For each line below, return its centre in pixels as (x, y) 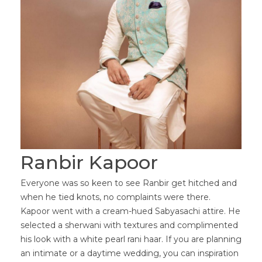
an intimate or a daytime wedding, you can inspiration (130, 253)
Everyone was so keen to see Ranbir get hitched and (129, 183)
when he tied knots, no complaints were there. (116, 197)
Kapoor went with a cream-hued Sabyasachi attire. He (130, 211)
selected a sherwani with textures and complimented (129, 225)
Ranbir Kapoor (89, 162)
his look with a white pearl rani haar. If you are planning (131, 239)
